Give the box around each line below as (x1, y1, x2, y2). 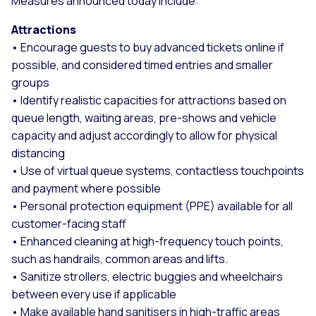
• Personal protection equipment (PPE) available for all (11, 197, 293, 214)
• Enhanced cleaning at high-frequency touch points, (11, 233, 284, 249)
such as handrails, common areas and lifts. (11, 250, 230, 267)
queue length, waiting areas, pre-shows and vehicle (11, 109, 276, 126)
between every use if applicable (11, 286, 176, 302)
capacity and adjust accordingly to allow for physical (11, 127, 277, 143)
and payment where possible (11, 180, 161, 196)
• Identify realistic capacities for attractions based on (11, 92, 286, 108)
